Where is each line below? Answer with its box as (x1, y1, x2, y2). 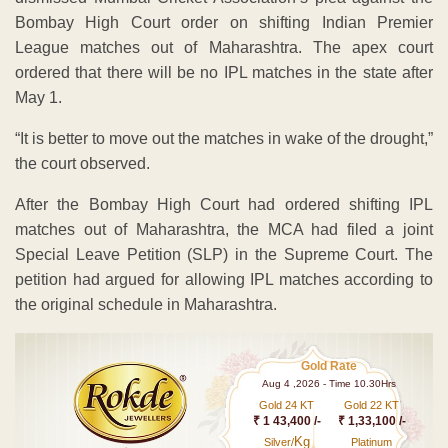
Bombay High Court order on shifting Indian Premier (15, 13, 433, 31)
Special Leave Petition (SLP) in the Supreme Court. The (15, 245, 433, 263)
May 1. (15, 88, 62, 106)
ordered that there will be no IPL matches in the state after (15, 63, 433, 81)
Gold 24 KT (259, 398, 315, 411)
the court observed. (15, 154, 150, 172)
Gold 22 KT (344, 398, 400, 411)
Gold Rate (301, 358, 358, 373)
